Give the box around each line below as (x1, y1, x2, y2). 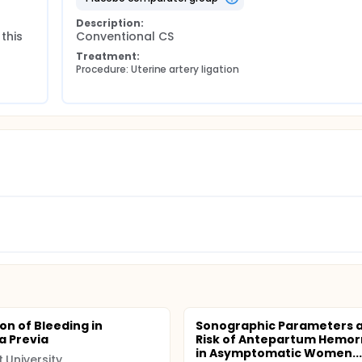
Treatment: (76, 49, 140, 63)
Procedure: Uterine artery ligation (76, 62, 239, 76)
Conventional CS (76, 28, 174, 44)
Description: (76, 16, 144, 30)
